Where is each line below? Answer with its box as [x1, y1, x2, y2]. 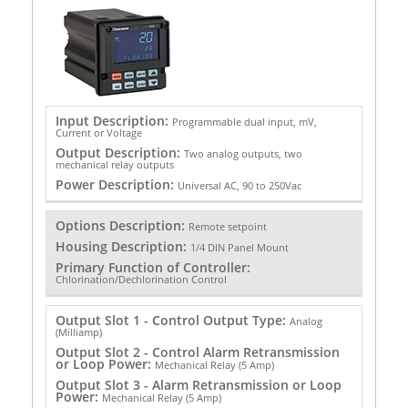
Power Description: [55, 175, 178, 193]
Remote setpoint [188, 219, 267, 234]
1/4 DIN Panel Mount [189, 240, 289, 255]
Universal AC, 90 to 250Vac [177, 178, 301, 192]
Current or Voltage [55, 125, 142, 139]
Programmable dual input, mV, [171, 114, 317, 128]
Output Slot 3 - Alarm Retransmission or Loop [55, 375, 342, 393]
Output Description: [55, 143, 184, 161]
